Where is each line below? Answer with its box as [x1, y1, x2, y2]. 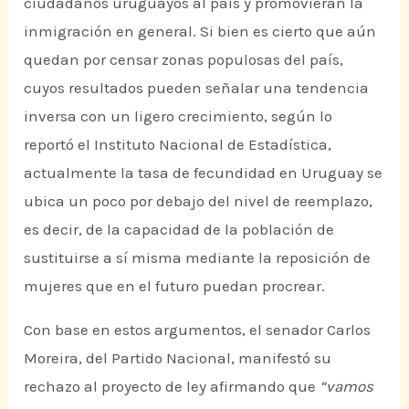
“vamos [320, 376, 374, 395]
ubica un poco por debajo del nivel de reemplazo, [24, 192, 373, 211]
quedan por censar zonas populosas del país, [24, 50, 344, 69]
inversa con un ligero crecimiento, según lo [24, 107, 333, 126]
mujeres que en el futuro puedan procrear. [24, 277, 326, 296]
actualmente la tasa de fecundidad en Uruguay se [24, 163, 383, 183]
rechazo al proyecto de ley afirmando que [24, 376, 320, 395]
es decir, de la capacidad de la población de [24, 220, 335, 239]
